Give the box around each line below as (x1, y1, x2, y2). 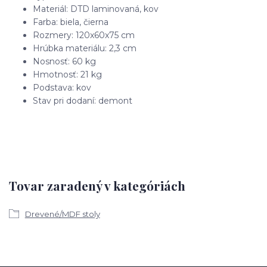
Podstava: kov (33, 82, 91, 93)
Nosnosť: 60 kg (33, 55, 96, 67)
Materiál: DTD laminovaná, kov (33, 3, 159, 14)
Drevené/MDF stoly (24, 209, 100, 219)
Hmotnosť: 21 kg (33, 69, 102, 80)
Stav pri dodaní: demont (33, 95, 132, 106)
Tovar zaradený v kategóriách (9, 176, 185, 194)
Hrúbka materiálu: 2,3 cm (33, 42, 136, 54)
